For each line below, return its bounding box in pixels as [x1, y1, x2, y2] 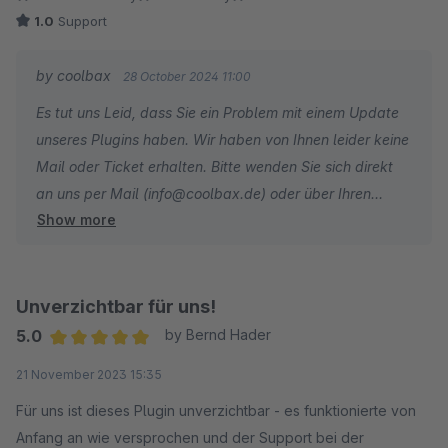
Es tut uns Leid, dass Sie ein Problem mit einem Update [36, 104, 399, 121]
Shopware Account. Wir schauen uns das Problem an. [170, 212, 392, 229]
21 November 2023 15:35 [16, 367, 162, 383]
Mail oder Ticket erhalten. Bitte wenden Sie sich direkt [36, 158, 393, 175]
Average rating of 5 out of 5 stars [49, 352, 287, 373]
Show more [37, 211, 116, 229]
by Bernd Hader [164, 326, 271, 344]
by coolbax [36, 67, 115, 84]
